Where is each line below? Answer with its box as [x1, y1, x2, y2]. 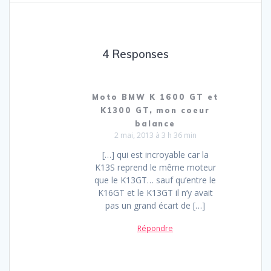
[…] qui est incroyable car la [102, 149, 209, 161]
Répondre [137, 223, 173, 234]
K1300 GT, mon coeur [100, 105, 211, 115]
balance [134, 119, 176, 128]
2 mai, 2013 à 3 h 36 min [114, 130, 197, 141]
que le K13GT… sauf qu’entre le [94, 174, 216, 186]
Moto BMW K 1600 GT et [92, 92, 218, 102]
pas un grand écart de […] [105, 200, 205, 212]
